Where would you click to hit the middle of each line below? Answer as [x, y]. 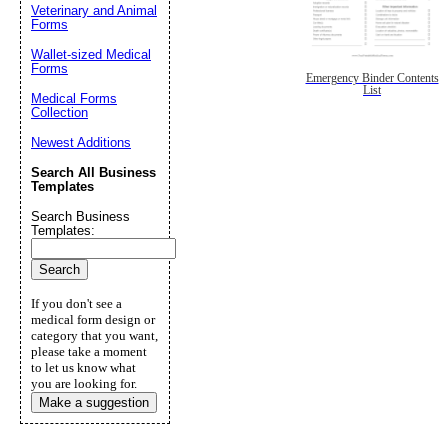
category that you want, [94, 335]
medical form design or [93, 319]
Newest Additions [81, 142]
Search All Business [93, 172]
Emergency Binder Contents [372, 77]
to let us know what [83, 367]
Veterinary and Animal [94, 10]
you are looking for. [84, 383]
